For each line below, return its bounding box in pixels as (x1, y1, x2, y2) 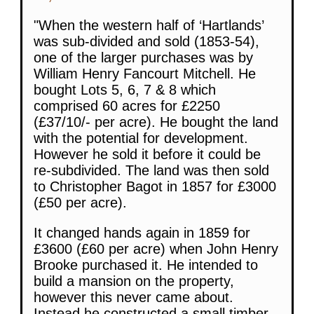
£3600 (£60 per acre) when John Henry (34, 240, 278, 257)
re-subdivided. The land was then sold (34, 162, 269, 178)
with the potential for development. (34, 130, 248, 146)
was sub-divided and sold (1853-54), (34, 33, 259, 49)
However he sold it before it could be (34, 146, 261, 162)
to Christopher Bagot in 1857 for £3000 (34, 178, 276, 194)
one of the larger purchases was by (34, 49, 253, 65)
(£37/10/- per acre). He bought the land (34, 114, 278, 130)
